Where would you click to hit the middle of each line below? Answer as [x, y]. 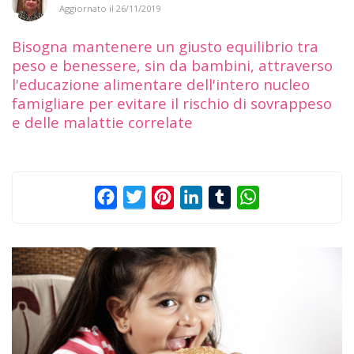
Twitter [167, 196]
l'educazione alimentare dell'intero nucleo [161, 84]
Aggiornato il [88, 8]
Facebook [145, 196]
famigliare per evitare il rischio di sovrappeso [172, 103]
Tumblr [253, 196]
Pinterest [201, 196]
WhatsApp [290, 196]
